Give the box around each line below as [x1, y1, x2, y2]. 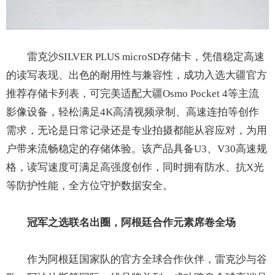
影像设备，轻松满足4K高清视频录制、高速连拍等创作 [6, 106, 259, 118]
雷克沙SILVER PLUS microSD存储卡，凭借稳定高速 [27, 50, 265, 63]
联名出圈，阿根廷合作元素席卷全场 [69, 216, 236, 228]
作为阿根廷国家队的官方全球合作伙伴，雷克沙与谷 [27, 253, 267, 265]
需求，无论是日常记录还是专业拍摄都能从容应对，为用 [6, 124, 267, 136]
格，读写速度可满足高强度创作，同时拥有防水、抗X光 [6, 161, 264, 173]
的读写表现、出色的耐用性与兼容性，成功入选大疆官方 [6, 69, 267, 81]
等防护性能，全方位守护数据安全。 [6, 179, 173, 192]
